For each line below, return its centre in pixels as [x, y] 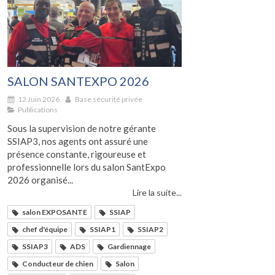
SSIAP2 [150, 229]
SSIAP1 [103, 229]
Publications [38, 109]
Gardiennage [129, 246]
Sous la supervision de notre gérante [82, 128]
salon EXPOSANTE [55, 212]
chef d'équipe [45, 229]
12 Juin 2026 [39, 99]
